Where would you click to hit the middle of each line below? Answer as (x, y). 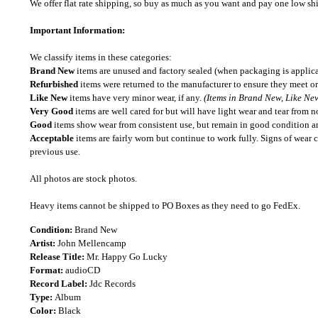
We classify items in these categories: (101, 57)
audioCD (83, 270)
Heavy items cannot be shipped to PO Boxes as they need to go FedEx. (165, 205)
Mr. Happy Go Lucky (127, 257)
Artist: (44, 243)
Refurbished (54, 84)
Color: (44, 311)
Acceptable (52, 138)
